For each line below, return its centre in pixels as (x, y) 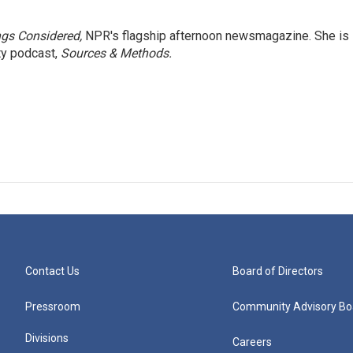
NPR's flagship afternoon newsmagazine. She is (217, 36)
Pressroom (53, 307)
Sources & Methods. (116, 53)
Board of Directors (278, 271)
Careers (253, 342)
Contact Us (52, 271)
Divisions (47, 338)
